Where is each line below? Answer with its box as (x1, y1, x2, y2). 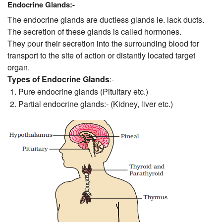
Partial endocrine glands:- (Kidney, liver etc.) (18, 98, 173, 110)
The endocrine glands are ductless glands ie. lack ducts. (7, 14, 204, 26)
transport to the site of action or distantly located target (7, 50, 195, 61)
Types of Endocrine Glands (7, 73, 110, 85)
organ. (7, 61, 30, 73)
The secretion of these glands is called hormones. (7, 26, 181, 38)
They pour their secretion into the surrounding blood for (7, 38, 199, 50)
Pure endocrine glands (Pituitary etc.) (18, 86, 149, 98)
